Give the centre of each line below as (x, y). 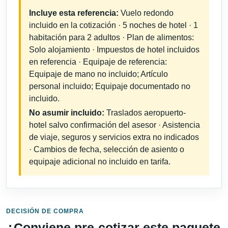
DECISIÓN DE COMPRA (45, 211)
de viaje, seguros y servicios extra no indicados (114, 137)
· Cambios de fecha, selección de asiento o (107, 150)
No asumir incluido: (67, 113)
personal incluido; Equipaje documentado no (110, 87)
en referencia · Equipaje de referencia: (98, 62)
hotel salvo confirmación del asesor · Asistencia (115, 125)
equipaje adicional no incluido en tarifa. (100, 162)
